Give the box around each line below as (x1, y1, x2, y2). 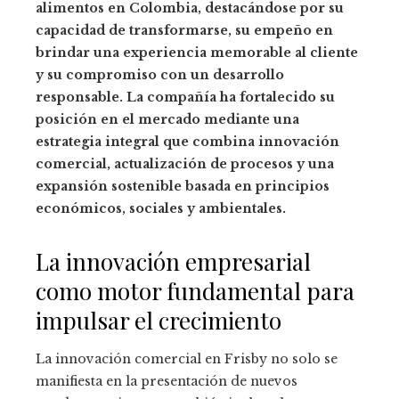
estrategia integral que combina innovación (36, 134, 339, 151)
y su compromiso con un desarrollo (36, 67, 284, 84)
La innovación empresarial (36, 246, 311, 278)
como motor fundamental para (36, 275, 354, 307)
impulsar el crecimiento (36, 305, 281, 337)
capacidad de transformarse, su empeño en (36, 22, 333, 39)
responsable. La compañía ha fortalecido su (36, 89, 335, 106)
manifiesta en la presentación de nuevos (36, 373, 297, 390)
